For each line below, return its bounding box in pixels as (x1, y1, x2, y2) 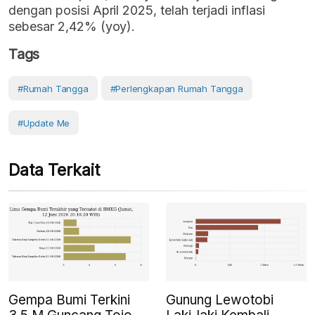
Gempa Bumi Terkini (8, 292, 130, 309)
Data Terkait (8, 160, 100, 181)
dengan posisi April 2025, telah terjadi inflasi (8, 3, 265, 18)
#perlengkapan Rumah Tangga (110, 83, 243, 95)
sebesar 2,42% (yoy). (8, 19, 136, 34)
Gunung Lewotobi (166, 292, 274, 309)
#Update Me (18, 117, 70, 129)
